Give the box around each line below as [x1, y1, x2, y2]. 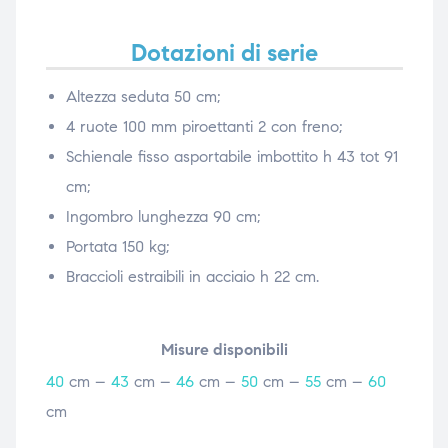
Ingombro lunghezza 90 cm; [65, 206, 261, 226]
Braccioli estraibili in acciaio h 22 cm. [65, 266, 319, 286]
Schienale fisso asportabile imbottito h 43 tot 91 [65, 146, 398, 166]
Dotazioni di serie [130, 37, 318, 68]
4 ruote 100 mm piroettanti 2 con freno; [65, 116, 343, 136]
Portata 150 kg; [65, 236, 170, 256]
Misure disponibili [160, 339, 288, 359]
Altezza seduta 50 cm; [65, 86, 221, 106]
